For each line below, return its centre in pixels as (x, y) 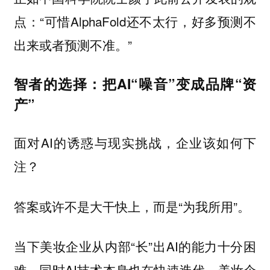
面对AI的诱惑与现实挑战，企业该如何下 (135, 143)
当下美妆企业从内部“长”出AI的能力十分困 (135, 246)
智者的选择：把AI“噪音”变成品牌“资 (135, 83)
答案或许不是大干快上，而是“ (98, 206)
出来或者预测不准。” (73, 45)
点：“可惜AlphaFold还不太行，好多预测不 (135, 21)
